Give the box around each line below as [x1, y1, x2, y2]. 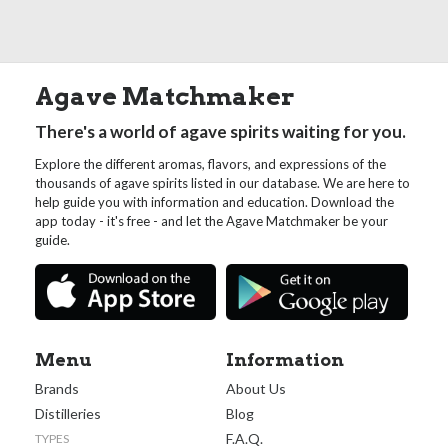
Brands [35, 380, 79, 398]
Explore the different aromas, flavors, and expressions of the [35, 156, 386, 173]
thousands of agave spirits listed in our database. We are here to [35, 175, 410, 192]
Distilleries [35, 405, 101, 423]
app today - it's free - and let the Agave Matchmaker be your [35, 213, 388, 230]
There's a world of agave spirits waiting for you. [35, 121, 406, 143]
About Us [226, 380, 287, 398]
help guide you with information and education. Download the [35, 194, 394, 211]
